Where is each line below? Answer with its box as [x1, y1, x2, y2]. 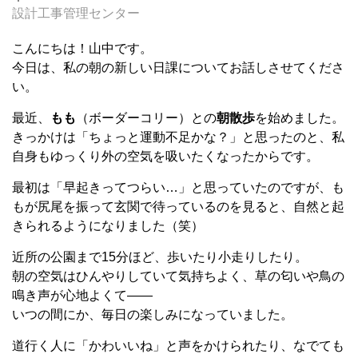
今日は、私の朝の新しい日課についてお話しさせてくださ [12, 61, 344, 74]
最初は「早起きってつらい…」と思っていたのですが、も [12, 181, 344, 194]
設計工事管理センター [12, 6, 140, 20]
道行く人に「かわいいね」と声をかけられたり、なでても [12, 339, 344, 352]
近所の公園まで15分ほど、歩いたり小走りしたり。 [12, 250, 308, 264]
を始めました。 [255, 111, 344, 125]
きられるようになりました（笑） [12, 219, 204, 233]
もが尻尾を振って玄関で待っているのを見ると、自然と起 [12, 200, 344, 213]
